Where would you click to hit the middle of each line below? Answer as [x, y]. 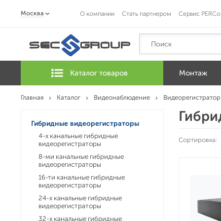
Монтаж [193, 73]
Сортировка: [198, 140]
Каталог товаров [99, 73]
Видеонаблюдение [122, 97]
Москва [32, 13]
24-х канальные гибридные [80, 198]
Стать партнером [147, 13]
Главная [32, 97]
